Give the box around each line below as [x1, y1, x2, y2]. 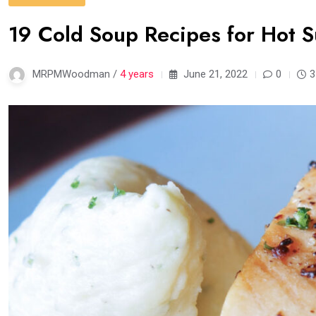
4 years [120, 67, 154, 80]
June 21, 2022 [181, 67, 248, 80]
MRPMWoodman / [32, 67, 120, 80]
